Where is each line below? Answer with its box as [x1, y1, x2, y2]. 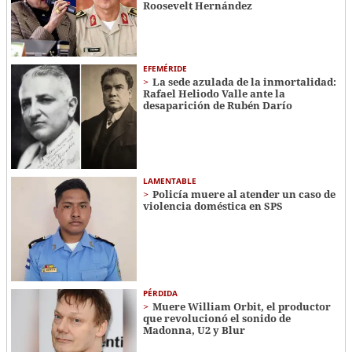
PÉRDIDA [142, 288, 178, 299]
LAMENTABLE [142, 175, 196, 187]
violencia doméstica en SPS [142, 199, 283, 214]
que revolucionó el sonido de [142, 311, 291, 326]
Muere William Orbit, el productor [152, 299, 331, 314]
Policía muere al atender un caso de [152, 187, 335, 202]
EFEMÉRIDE [142, 63, 187, 75]
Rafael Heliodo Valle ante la [142, 86, 285, 101]
